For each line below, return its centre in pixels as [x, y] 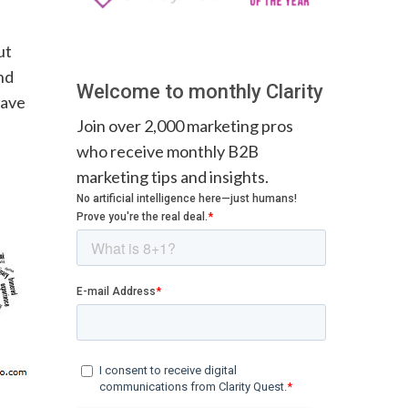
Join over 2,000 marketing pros [185, 125]
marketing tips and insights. [173, 176]
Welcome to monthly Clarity [200, 91]
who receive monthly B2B [168, 151]
